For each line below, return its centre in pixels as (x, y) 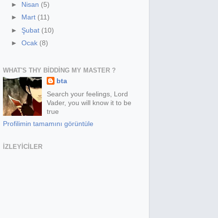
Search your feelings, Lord (88, 94)
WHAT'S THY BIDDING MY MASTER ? (59, 70)
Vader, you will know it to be (89, 103)
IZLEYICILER (23, 146)
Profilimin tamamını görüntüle (48, 124)
